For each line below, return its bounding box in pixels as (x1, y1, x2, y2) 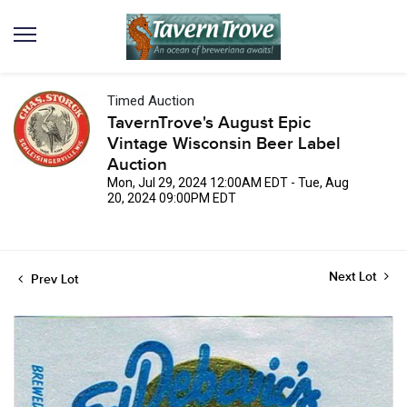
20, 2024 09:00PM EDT (107, 191, 236, 205)
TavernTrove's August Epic (107, 113, 311, 134)
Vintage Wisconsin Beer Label (107, 134, 341, 154)
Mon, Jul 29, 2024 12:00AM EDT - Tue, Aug (107, 175, 349, 190)
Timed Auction (107, 93, 194, 109)
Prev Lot (27, 272, 78, 287)
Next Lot (329, 269, 380, 284)
